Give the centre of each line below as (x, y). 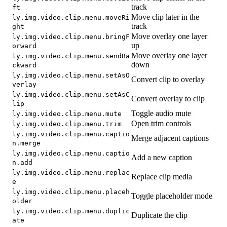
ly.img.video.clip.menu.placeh (71, 192)
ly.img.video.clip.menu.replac (71, 173)
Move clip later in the (165, 17)
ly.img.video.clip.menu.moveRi (71, 18)
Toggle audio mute (161, 113)
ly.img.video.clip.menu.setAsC (71, 95)
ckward (24, 65)
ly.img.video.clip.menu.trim (67, 124)
